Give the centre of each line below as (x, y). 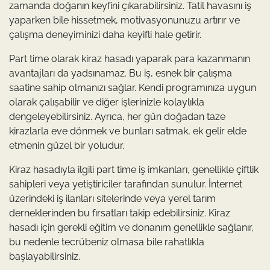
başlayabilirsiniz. (45, 257)
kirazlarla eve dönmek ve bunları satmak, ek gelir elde (128, 131)
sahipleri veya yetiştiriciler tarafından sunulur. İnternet (126, 184)
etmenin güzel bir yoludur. (67, 146)
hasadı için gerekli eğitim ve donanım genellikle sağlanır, (131, 228)
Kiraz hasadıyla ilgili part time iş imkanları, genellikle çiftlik (134, 170)
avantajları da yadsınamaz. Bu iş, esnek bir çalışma (121, 74)
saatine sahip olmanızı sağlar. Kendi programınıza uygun (133, 88)
